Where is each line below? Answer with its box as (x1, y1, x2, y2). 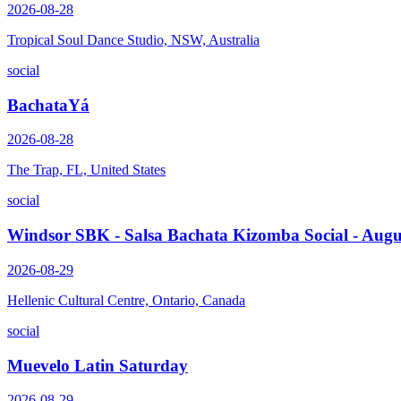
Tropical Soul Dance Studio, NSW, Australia (7, 31, 260, 47)
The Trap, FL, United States (7, 162, 166, 178)
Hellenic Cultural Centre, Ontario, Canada (7, 292, 245, 308)
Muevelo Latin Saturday (7, 355, 188, 375)
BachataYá (7, 95, 90, 115)
